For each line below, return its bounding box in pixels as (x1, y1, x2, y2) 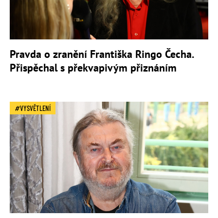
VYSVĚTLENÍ (20, 103, 51, 112)
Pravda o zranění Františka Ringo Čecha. (10, 47, 193, 61)
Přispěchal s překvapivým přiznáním (10, 60, 177, 74)
